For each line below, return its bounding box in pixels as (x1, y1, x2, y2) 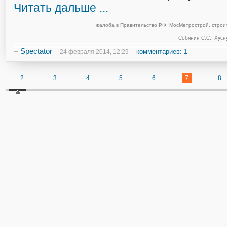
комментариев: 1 (136, 48, 187, 55)
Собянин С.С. (178, 35, 211, 41)
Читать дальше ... (14, 1, 108, 14)
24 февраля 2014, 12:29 (60, 48, 129, 55)
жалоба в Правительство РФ (95, 22, 166, 28)
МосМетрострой (169, 22, 209, 28)
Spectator (20, 47, 52, 55)
